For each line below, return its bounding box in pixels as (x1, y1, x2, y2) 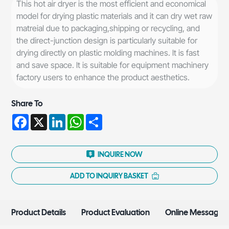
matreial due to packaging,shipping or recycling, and (16, 23, 200, 34)
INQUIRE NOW (98, 150, 143, 159)
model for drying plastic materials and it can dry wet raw (16, 11, 213, 21)
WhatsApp (84, 113, 122, 124)
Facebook (29, 113, 64, 124)
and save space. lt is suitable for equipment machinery (16, 60, 209, 71)
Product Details (11, 207, 66, 218)
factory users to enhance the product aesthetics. (16, 72, 190, 83)
